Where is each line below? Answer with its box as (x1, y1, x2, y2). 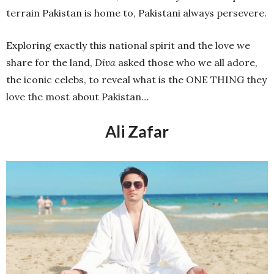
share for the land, (6, 56, 95, 68)
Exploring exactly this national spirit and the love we (6, 39, 250, 51)
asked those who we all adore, (118, 56, 257, 68)
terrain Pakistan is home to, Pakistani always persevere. (6, 6, 267, 19)
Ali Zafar (105, 121, 169, 141)
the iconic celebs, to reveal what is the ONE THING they (6, 73, 267, 86)
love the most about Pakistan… (6, 90, 149, 103)
